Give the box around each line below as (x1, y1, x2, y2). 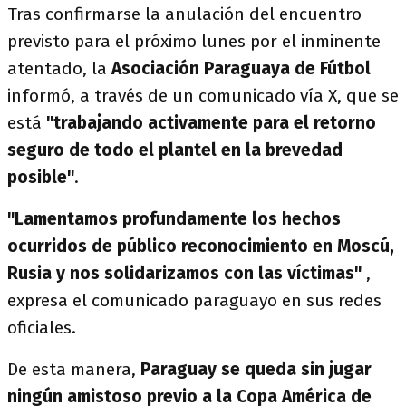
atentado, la (7, 58, 111, 79)
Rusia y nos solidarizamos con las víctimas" (7, 263, 362, 284)
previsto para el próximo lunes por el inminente (7, 31, 381, 52)
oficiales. (7, 317, 76, 338)
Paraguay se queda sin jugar (136, 359, 372, 380)
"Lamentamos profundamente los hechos (7, 208, 341, 229)
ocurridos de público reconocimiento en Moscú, (7, 236, 394, 256)
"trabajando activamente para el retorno (46, 112, 376, 133)
